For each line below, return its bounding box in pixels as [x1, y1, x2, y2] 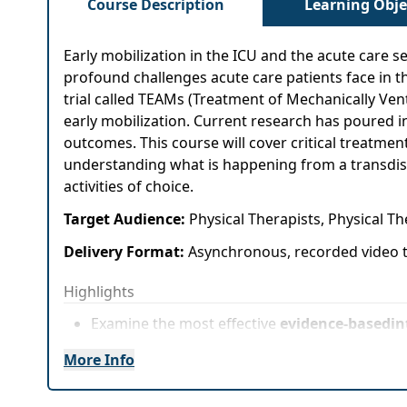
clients [91, 335, 139, 355]
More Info [64, 350, 134, 370]
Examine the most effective [91, 313, 280, 333]
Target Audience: [64, 209, 189, 229]
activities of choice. [64, 176, 194, 196]
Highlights [64, 282, 134, 302]
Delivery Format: [64, 242, 188, 262]
